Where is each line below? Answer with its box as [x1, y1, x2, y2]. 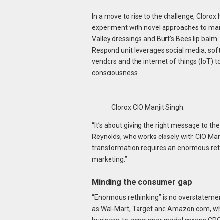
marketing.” [91, 155, 127, 163]
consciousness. [91, 68, 139, 77]
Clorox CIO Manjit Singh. [111, 103, 185, 111]
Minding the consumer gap [91, 177, 192, 187]
